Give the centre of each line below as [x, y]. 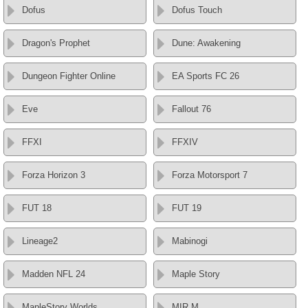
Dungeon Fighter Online [69, 76]
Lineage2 [40, 241]
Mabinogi [190, 241]
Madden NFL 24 [54, 274]
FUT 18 [37, 208]
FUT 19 [187, 208]
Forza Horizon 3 [54, 175]
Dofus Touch [197, 10]
